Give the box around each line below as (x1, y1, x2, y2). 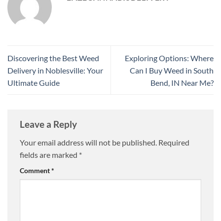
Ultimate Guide (7, 77, 60, 87)
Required (158, 138, 189, 147)
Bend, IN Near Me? (150, 77, 214, 87)
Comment (20, 166, 51, 175)
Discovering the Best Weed (7, 53, 99, 63)
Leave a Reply (20, 118, 79, 130)
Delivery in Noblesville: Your (7, 65, 103, 75)
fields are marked (20, 150, 79, 160)
